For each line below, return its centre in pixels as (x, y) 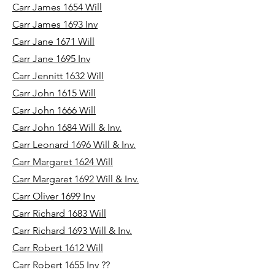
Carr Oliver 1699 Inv (54, 196)
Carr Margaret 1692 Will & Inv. (76, 179)
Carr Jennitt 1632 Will (58, 76)
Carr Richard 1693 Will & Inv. (72, 230)
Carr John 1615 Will (54, 93)
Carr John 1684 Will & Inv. (67, 127)
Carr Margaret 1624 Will (63, 162)
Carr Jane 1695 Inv (51, 59)
